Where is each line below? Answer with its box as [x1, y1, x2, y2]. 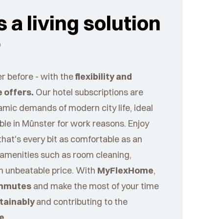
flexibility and [73, 71, 132, 83]
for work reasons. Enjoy [55, 118, 149, 130]
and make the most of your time [31, 180, 159, 192]
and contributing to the [36, 196, 128, 208]
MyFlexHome [97, 165, 153, 176]
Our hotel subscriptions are [33, 87, 143, 98]
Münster [22, 118, 55, 130]
